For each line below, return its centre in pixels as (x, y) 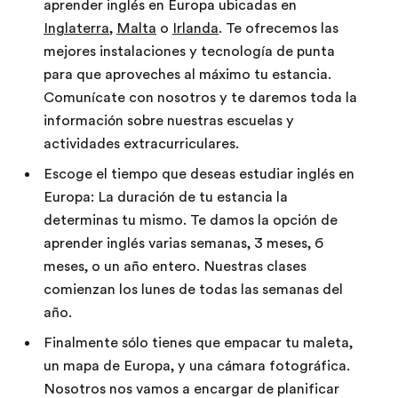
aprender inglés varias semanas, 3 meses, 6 (183, 243)
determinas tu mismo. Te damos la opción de (191, 220)
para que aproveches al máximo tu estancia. (187, 75)
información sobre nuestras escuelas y (169, 121)
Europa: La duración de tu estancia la (166, 197)
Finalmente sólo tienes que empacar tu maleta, (198, 343)
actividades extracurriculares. (141, 144)
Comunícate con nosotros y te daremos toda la (200, 98)
